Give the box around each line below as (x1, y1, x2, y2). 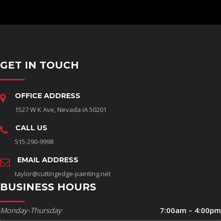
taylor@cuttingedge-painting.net (15, 169, 110, 179)
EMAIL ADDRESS (17, 155, 78, 165)
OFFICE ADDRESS (15, 91, 80, 101)
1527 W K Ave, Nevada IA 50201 (15, 105, 107, 114)
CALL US (15, 123, 47, 133)
